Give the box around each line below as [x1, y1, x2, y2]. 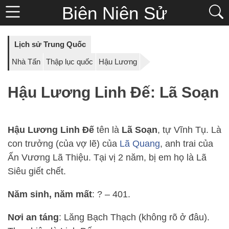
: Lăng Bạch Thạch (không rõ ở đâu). [59, 212, 210, 223]
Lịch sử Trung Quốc [14, 40, 86, 49]
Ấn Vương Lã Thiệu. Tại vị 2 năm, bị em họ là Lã [8, 152, 207, 163]
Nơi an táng [8, 212, 59, 223]
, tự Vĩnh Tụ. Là [157, 125, 221, 135]
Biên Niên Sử [62, 3, 167, 23]
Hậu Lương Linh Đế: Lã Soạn [8, 84, 219, 101]
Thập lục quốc [46, 57, 93, 66]
